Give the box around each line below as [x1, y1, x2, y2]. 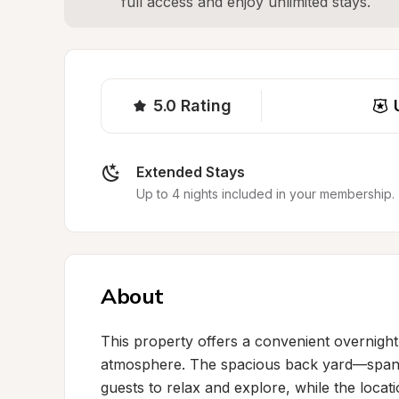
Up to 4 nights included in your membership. [136, 186, 395, 201]
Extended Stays [136, 163, 245, 181]
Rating [181, 96, 232, 115]
